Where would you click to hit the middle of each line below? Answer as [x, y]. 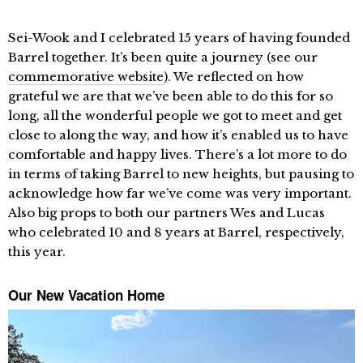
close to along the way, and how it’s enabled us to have [178, 135]
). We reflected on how [234, 76]
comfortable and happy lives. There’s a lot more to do [177, 154]
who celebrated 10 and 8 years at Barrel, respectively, [176, 232]
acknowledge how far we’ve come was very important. [180, 193]
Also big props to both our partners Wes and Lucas [167, 212]
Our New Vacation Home [86, 295]
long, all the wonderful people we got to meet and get [175, 115]
